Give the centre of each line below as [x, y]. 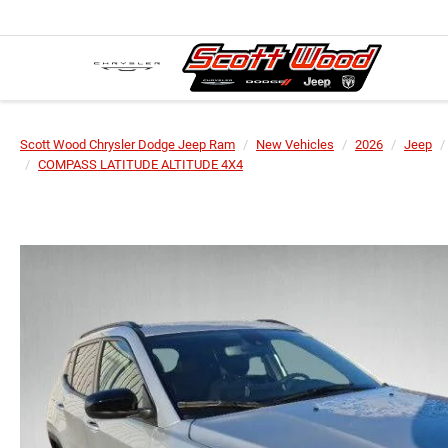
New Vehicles [295, 144]
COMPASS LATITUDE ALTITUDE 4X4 [140, 164]
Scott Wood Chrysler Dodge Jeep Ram [127, 144]
